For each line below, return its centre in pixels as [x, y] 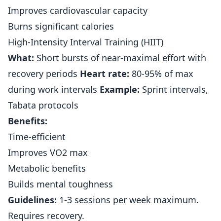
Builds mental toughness [60, 184]
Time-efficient [37, 137]
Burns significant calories [61, 26]
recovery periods [44, 74]
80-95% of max [161, 74]
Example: [120, 89]
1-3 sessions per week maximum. [128, 200]
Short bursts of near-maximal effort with [120, 58]
